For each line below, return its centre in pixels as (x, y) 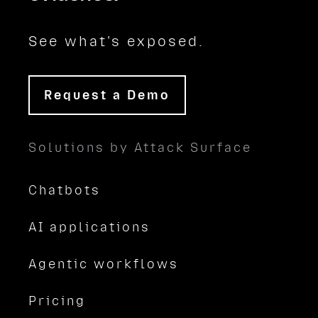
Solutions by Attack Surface (140, 148)
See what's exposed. (116, 41)
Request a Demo (107, 95)
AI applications (89, 227)
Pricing (57, 301)
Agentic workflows (104, 264)
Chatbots (65, 190)
